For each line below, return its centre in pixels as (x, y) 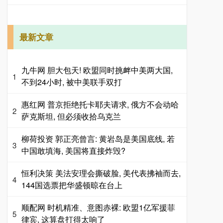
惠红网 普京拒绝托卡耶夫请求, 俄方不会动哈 (100, 105)
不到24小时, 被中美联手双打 (72, 82)
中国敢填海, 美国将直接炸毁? (73, 151)
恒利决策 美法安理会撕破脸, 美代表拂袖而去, (101, 173)
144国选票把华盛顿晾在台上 (72, 185)
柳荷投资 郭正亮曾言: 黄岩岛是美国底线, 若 (98, 139)
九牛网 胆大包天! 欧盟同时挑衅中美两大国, (97, 70)
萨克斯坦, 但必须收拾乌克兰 (71, 116)
